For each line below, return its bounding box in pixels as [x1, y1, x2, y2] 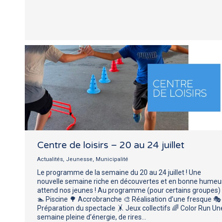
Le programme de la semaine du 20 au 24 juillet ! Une [37, 168, 201, 176]
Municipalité [96, 156, 128, 163]
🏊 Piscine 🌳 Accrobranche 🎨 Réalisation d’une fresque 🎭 [37, 195, 221, 203]
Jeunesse [66, 156, 93, 163]
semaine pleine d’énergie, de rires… [37, 213, 146, 221]
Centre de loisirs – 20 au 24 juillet [37, 139, 184, 151]
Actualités [37, 156, 63, 163]
